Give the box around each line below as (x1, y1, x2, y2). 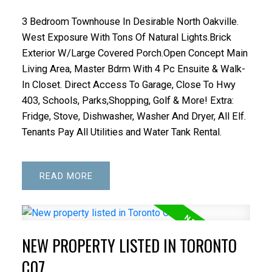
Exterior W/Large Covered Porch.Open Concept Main (21, 47, 248, 59)
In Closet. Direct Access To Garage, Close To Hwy (21, 78, 236, 90)
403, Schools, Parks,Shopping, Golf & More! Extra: (21, 94, 234, 106)
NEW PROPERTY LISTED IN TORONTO (21, 234, 237, 258)
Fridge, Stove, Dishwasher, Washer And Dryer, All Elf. (21, 110, 246, 122)
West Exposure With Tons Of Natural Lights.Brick (21, 31, 231, 43)
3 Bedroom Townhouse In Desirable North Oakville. (21, 15, 239, 27)
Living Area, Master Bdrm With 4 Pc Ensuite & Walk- (21, 63, 245, 75)
